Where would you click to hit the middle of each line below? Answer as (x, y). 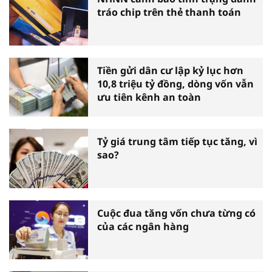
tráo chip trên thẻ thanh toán (169, 12)
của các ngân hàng (143, 226)
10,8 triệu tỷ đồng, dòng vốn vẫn (175, 83)
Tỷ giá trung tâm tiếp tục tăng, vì (177, 142)
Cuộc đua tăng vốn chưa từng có (176, 213)
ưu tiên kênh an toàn (149, 97)
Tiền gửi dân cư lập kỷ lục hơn (170, 70)
